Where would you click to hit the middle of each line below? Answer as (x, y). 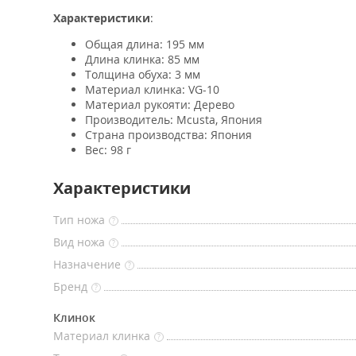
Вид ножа (79, 242)
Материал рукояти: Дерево (160, 104)
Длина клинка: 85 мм (142, 59)
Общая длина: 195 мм (145, 44)
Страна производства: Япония (168, 135)
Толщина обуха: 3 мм (143, 74)
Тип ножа (79, 220)
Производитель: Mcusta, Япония (174, 120)
